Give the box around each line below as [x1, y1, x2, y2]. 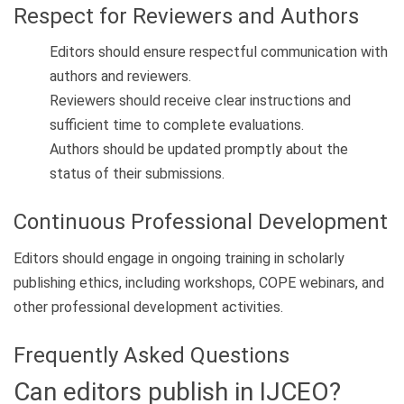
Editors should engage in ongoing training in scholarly [14, 249, 344, 267]
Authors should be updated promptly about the [50, 141, 348, 159]
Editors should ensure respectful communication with [50, 43, 388, 61]
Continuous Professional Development [14, 209, 388, 235]
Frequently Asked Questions [14, 342, 289, 368]
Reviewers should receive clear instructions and [50, 92, 351, 110]
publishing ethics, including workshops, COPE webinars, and [14, 273, 384, 291]
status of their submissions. [50, 165, 225, 183]
